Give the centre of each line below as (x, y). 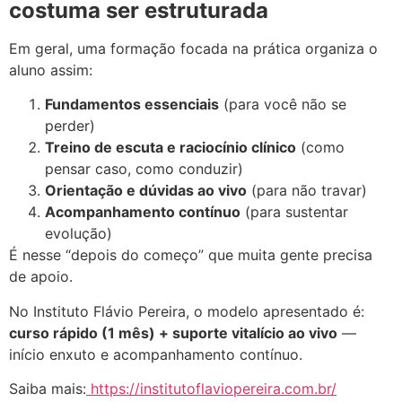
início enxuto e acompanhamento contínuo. (156, 354)
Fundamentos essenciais (132, 105)
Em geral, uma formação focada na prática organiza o (193, 48)
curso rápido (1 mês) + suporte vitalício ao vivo (173, 332)
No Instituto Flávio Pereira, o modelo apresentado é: (187, 311)
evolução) (79, 234)
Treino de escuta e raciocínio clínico (170, 148)
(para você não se (283, 105)
